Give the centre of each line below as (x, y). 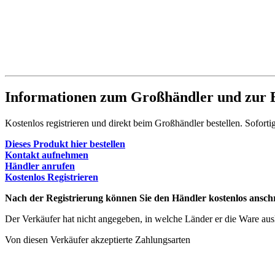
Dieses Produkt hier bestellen (65, 144)
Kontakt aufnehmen (47, 155)
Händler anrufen (40, 166)
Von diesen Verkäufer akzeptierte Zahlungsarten (98, 239)
